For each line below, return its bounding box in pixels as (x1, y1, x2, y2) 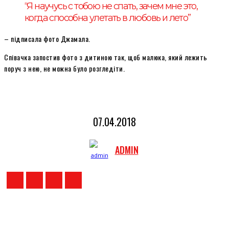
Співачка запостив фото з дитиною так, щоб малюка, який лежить (4, 51, 208, 62)
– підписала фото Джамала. (4, 33, 90, 44)
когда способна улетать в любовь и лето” (25, 12, 191, 24)
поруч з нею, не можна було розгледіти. (4, 62, 125, 74)
